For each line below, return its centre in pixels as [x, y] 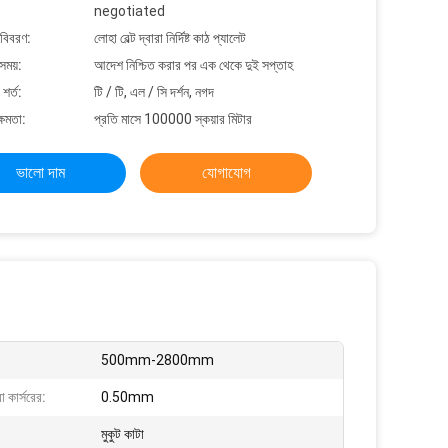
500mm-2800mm [157, 360]
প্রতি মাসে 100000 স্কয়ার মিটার [173, 119]
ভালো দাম [40, 172]
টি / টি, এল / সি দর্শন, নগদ [154, 92]
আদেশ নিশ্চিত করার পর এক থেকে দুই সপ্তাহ [193, 65]
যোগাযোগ [226, 172]
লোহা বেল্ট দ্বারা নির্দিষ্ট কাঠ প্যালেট [170, 38]
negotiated [129, 11]
